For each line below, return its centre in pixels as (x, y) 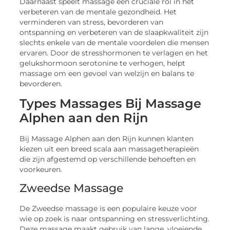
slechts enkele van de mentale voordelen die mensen (114, 43)
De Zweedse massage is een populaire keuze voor (109, 208)
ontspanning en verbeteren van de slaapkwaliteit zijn (114, 33)
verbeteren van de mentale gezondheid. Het (98, 12)
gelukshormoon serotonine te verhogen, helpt (103, 63)
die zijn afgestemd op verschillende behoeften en (108, 159)
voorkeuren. (41, 169)
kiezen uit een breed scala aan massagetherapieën (109, 149)
